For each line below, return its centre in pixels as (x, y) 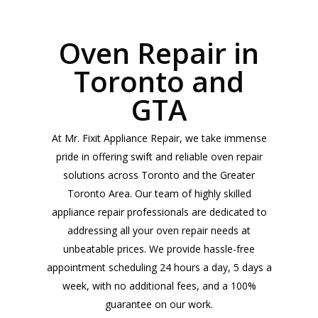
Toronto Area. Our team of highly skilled (159, 193)
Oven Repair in (159, 53)
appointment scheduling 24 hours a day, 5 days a (159, 267)
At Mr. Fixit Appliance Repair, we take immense (159, 138)
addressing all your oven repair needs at (159, 230)
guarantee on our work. (159, 304)
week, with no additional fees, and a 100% (159, 285)
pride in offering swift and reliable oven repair (159, 156)
